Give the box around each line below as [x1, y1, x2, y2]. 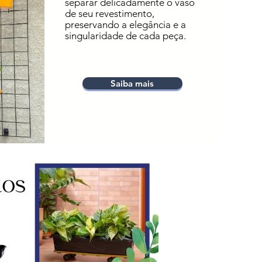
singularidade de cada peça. [64, 30, 186, 42]
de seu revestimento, [64, 8, 154, 19]
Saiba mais [111, 78, 154, 89]
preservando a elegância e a [64, 19, 186, 30]
